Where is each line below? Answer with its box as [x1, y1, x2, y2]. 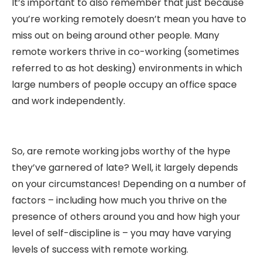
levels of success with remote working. [12, 242, 188, 256]
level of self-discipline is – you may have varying [12, 226, 231, 240]
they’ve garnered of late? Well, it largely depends [12, 160, 238, 174]
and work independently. [12, 94, 125, 108]
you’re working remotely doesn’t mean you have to [12, 12, 246, 26]
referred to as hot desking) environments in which [12, 61, 242, 75]
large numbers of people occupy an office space [12, 77, 237, 91]
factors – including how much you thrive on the [12, 193, 227, 207]
